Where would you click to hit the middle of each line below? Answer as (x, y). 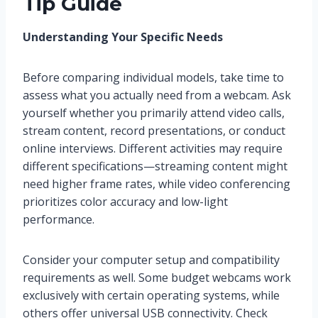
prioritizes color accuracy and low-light (125, 202)
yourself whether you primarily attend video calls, (154, 113)
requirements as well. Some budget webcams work (157, 278)
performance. (59, 220)
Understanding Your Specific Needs (123, 37)
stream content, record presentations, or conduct (154, 131)
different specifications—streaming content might (155, 166)
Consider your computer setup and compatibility (151, 260)
